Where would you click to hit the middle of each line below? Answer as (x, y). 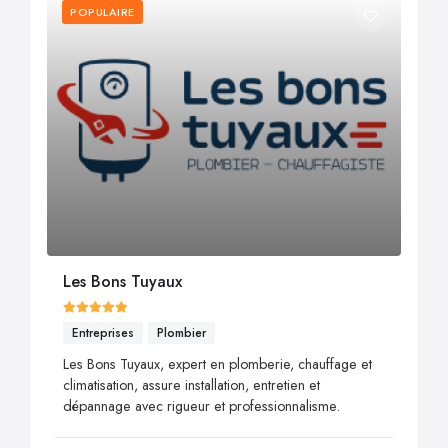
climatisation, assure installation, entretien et (191, 385)
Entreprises (103, 332)
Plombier (181, 332)
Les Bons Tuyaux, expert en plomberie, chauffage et (217, 364)
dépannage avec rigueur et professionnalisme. (201, 406)
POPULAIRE (102, 12)
